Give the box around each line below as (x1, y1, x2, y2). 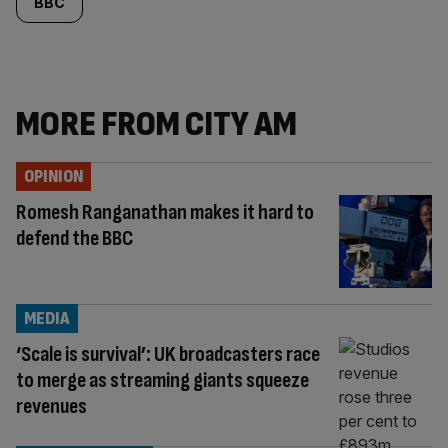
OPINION (24, 166, 83, 187)
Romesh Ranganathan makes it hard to (16, 199, 314, 226)
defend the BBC (16, 225, 133, 252)
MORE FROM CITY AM (16, 103, 297, 146)
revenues (16, 392, 87, 420)
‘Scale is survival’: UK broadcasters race (16, 340, 320, 368)
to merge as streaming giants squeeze (16, 366, 309, 394)
